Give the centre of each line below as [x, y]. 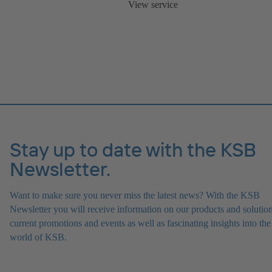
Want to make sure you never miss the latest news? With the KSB [135, 195]
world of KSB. [38, 237]
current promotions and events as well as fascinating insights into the [140, 223]
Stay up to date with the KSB [133, 149]
